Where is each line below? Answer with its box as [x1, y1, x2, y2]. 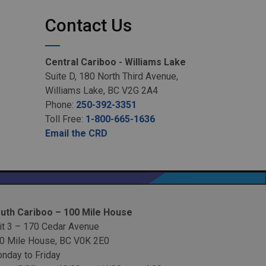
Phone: [45, 99, 76, 110]
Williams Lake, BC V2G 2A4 [45, 85, 158, 96]
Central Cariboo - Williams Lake [45, 56, 186, 68]
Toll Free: [45, 113, 85, 125]
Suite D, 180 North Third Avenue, [45, 71, 178, 82]
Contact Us [45, 15, 132, 36]
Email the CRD [45, 128, 107, 139]
